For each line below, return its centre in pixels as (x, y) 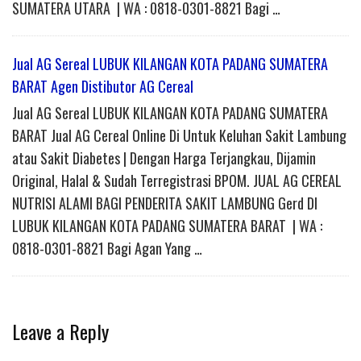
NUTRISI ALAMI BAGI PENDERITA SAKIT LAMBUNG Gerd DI (165, 203)
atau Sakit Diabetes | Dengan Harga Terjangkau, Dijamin (164, 158)
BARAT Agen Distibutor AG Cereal (103, 87)
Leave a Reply (60, 332)
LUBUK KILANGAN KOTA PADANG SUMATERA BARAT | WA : (167, 226)
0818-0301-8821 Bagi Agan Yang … (107, 249)
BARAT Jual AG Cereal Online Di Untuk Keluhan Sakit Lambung (179, 136)
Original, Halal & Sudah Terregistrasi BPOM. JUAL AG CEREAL (177, 181)
